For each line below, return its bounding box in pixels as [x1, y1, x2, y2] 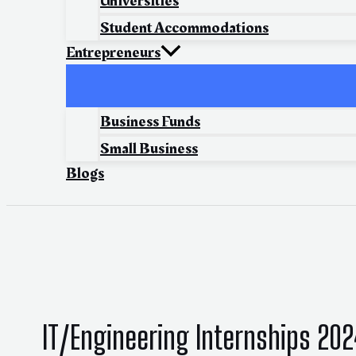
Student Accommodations [100, 16, 269, 41]
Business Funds [100, 110, 200, 134]
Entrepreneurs [66, 41, 161, 65]
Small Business [100, 137, 198, 161]
